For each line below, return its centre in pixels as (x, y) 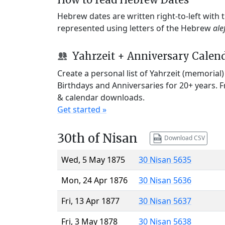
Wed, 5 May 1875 (93, 159)
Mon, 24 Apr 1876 (94, 180)
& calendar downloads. (101, 97)
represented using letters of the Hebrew (135, 28)
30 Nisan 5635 (165, 159)
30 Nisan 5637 (165, 201)
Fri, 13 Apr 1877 (90, 201)
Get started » (82, 109)
